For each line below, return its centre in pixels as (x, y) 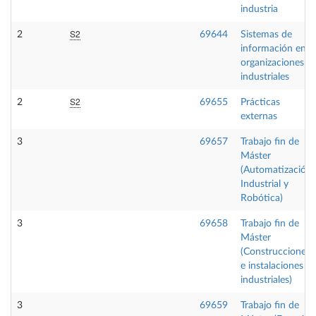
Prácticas (260, 102)
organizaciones (272, 63)
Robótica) (262, 198)
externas (259, 116)
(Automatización (276, 170)
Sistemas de (266, 35)
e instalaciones (272, 266)
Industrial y (265, 184)
